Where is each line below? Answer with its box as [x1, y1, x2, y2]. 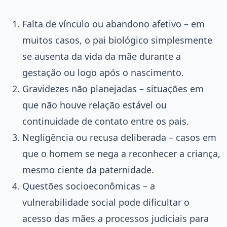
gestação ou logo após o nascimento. [22, 66, 184, 79]
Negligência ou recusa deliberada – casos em [22, 131, 216, 143]
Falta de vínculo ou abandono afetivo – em [22, 17, 205, 30]
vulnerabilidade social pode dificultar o [22, 196, 190, 208]
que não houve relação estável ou [22, 98, 167, 111]
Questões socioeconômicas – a [22, 179, 155, 192]
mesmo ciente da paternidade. [22, 163, 154, 176]
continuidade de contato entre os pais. [22, 115, 189, 127]
